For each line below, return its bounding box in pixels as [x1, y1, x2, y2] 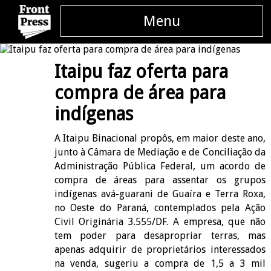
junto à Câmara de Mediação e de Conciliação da [54, 146, 266, 158]
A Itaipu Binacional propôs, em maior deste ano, [54, 132, 266, 144]
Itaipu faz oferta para [54, 61, 228, 83]
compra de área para [54, 82, 226, 104]
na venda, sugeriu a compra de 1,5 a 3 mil [54, 257, 266, 269]
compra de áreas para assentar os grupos [54, 174, 266, 186]
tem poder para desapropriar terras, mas [54, 229, 266, 241]
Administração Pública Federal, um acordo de [54, 160, 266, 172]
